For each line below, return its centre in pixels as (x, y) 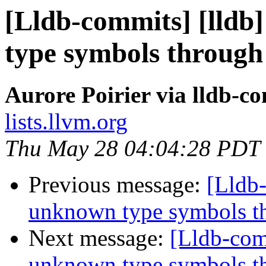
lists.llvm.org (66, 122)
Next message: (99, 238)
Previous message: (118, 185)
